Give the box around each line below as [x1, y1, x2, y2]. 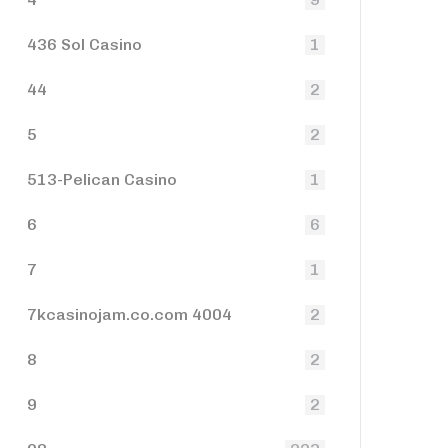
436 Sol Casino [27, 35, 142, 54]
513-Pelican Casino [27, 170, 177, 189]
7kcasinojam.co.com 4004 [27, 305, 232, 324]
